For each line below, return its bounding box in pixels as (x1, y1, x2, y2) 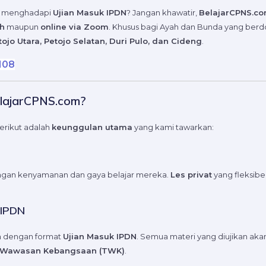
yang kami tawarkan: (132, 122, 214, 132)
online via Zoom (40, 22, 109, 32)
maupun (5, 22, 40, 32)
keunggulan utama (52, 122, 132, 132)
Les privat (170, 169, 212, 179)
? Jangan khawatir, (126, 8, 199, 18)
